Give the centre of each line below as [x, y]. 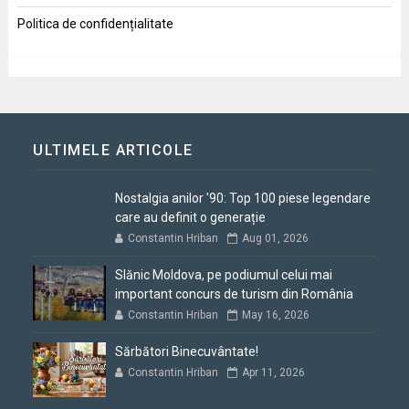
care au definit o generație [191, 218]
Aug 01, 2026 [276, 239]
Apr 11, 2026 [274, 373]
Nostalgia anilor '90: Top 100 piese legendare [243, 199]
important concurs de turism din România [235, 294]
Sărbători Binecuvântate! [187, 352]
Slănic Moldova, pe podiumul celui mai [224, 275]
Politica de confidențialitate [95, 24]
